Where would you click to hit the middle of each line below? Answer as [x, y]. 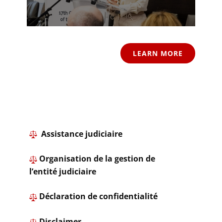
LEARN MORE [158, 53]
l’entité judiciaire [63, 172]
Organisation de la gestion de [96, 159]
